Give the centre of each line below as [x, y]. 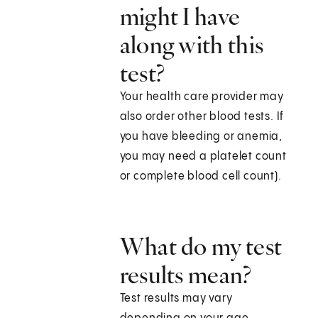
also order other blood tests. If [202, 117]
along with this [192, 45]
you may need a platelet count [203, 157]
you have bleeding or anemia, [201, 137]
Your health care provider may [202, 97]
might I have [180, 17]
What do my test [201, 247]
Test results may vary [176, 299]
